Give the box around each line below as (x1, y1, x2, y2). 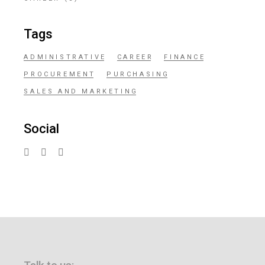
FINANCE (164, 53, 206, 61)
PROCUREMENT (24, 70, 96, 78)
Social (24, 121, 60, 136)
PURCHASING (106, 70, 170, 78)
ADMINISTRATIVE (24, 53, 106, 61)
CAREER (117, 53, 154, 61)
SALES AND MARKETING (24, 88, 138, 95)
